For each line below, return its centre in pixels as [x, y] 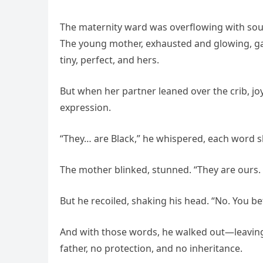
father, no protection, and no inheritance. [151, 248]
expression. [85, 107]
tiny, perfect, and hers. [109, 60]
